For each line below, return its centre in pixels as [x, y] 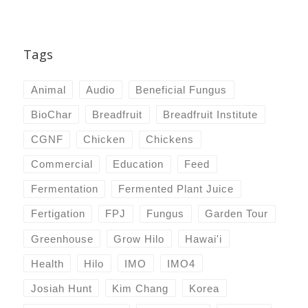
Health [47, 263]
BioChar [51, 115]
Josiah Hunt [61, 288]
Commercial [62, 164]
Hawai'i [204, 239]
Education [139, 164]
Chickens [170, 140]
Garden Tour [237, 214]
